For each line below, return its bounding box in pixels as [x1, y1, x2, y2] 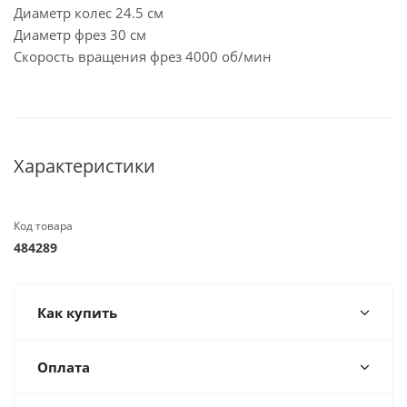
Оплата [37, 357, 90, 376]
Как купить [37, 303, 117, 322]
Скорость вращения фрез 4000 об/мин [14, 46, 272, 65]
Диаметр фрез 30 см [14, 25, 146, 44]
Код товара [14, 217, 73, 233]
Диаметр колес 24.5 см [14, 3, 164, 22]
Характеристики [14, 153, 155, 178]
